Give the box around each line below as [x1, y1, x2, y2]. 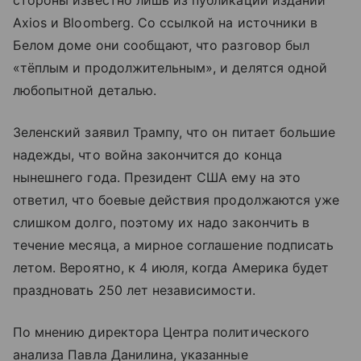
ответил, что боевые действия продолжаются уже [13, 192, 340, 209]
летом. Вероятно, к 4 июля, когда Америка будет [13, 259, 330, 276]
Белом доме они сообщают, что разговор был [13, 37, 309, 54]
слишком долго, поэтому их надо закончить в [13, 214, 310, 231]
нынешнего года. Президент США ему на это [13, 169, 301, 186]
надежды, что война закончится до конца [13, 147, 282, 164]
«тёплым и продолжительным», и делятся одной [13, 60, 328, 77]
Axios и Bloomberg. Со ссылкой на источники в [13, 15, 318, 31]
